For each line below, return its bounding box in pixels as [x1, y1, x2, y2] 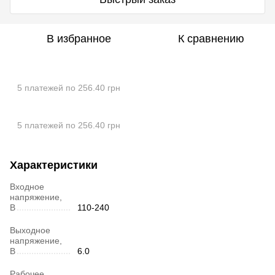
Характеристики [10, 159, 98, 172]
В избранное [46, 33, 111, 45]
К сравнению [178, 33, 244, 45]
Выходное [10, 225, 50, 236]
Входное [10, 182, 44, 192]
